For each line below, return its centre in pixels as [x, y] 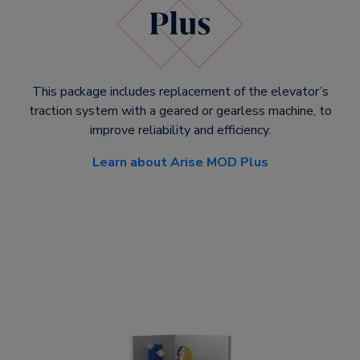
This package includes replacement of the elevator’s [180, 91]
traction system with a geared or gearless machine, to [180, 110]
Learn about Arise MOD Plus [180, 162]
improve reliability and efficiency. [180, 130]
